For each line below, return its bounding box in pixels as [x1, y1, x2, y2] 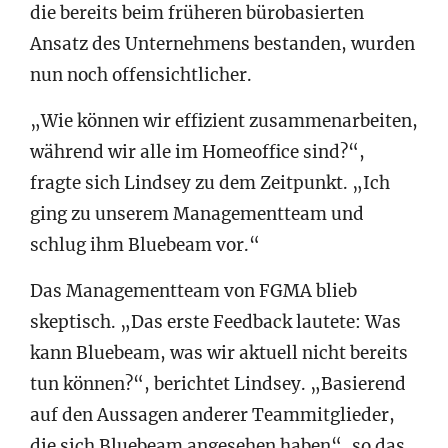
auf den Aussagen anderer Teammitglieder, [30, 403, 395, 426]
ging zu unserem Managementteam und [30, 202, 364, 225]
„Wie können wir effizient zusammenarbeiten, [30, 109, 418, 132]
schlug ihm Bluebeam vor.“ [30, 233, 260, 256]
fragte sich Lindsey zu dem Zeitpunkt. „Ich [30, 171, 390, 194]
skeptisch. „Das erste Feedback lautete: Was [30, 310, 401, 333]
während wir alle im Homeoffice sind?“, [30, 140, 365, 163]
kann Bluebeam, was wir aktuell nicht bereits [30, 341, 408, 364]
